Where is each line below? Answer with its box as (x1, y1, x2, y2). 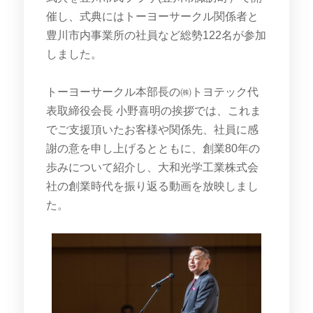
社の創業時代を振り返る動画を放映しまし (45, 180, 259, 192)
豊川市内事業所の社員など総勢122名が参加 (45, 29, 266, 41)
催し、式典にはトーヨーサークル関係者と (45, 10, 259, 22)
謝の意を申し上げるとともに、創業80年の (45, 142, 260, 154)
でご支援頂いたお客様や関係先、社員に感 (45, 123, 259, 136)
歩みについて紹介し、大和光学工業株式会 (45, 161, 259, 173)
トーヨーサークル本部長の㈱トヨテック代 (45, 85, 259, 98)
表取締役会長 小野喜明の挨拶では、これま (45, 104, 261, 117)
